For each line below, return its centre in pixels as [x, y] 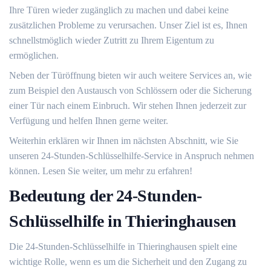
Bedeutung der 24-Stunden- [106, 196]
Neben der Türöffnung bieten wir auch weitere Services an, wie [130, 75]
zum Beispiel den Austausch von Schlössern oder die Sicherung [130, 90]
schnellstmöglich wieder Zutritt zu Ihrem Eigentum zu [112, 40]
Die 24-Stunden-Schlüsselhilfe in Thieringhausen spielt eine [123, 247]
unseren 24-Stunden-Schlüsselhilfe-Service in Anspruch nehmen [132, 156]
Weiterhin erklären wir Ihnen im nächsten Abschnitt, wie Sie [124, 141]
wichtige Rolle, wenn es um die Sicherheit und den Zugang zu [128, 262]
